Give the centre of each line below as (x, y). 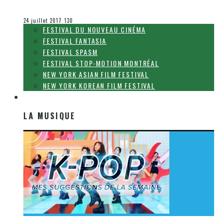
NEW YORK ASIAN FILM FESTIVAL (96, 74)
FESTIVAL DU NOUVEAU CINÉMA (94, 30)
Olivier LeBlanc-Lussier (58, 7)
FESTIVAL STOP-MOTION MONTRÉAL (101, 63)
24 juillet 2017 (43, 21)
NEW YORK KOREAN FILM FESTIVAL (99, 86)
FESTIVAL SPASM (70, 52)
